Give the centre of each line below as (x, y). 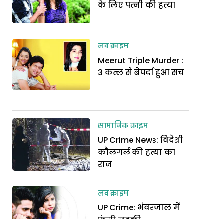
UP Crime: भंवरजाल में (139, 208)
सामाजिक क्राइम (123, 126)
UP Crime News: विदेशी (141, 140)
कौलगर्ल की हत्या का (137, 152)
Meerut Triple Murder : (141, 60)
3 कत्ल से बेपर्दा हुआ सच (142, 72)
